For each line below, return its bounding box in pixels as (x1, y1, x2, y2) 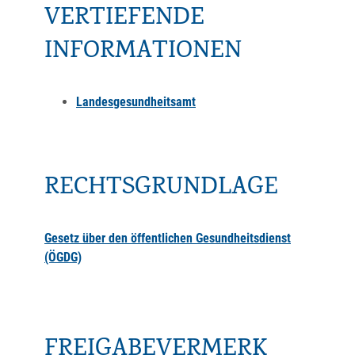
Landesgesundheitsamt (76, 94, 196, 109)
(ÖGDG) (44, 250, 82, 265)
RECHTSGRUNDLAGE (44, 170, 278, 208)
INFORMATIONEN (44, 33, 242, 71)
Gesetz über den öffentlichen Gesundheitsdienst (44, 231, 291, 246)
